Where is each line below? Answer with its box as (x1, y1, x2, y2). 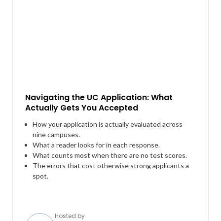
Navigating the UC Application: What (25, 92, 173, 103)
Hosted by (55, 212, 85, 220)
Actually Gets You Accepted (25, 102, 138, 113)
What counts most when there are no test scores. (33, 151, 187, 159)
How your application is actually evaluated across (33, 120, 183, 128)
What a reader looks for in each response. (33, 141, 160, 149)
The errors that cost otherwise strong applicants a (33, 161, 189, 170)
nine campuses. (33, 130, 80, 139)
